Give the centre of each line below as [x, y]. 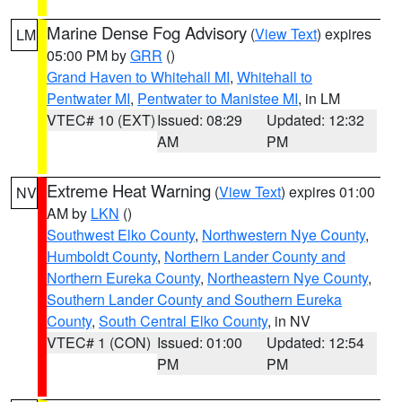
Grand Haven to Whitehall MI [138, 77]
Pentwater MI [88, 98]
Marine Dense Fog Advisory [147, 32]
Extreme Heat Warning [129, 190]
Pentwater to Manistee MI [218, 98]
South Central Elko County [183, 321]
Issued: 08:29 [199, 120]
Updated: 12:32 [316, 120]
